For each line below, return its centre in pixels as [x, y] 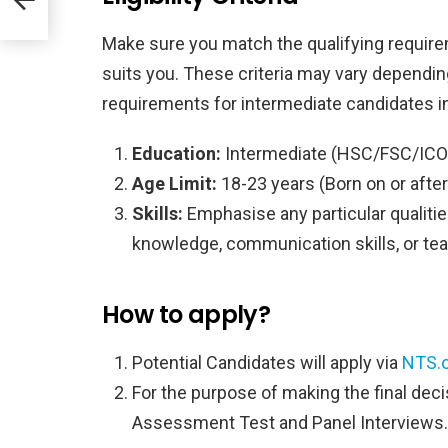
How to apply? [186, 314]
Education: [176, 153]
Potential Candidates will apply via [267, 362]
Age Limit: [174, 183]
